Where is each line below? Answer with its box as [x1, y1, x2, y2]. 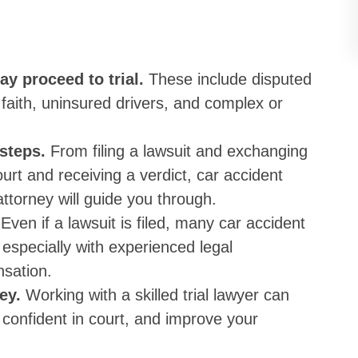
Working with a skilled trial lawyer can [26, 285, 289, 304]
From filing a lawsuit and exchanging [50, 141, 308, 160]
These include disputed [149, 70, 312, 88]
